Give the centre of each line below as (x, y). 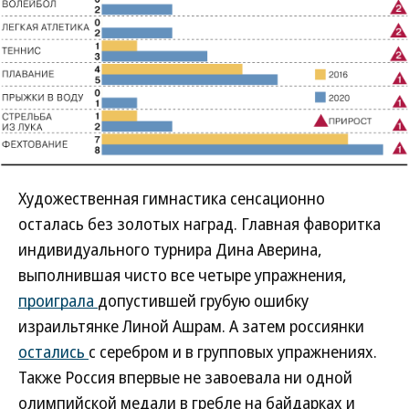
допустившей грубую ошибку (203, 300)
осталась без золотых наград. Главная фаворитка (199, 223)
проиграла (58, 300)
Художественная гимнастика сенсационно (172, 198)
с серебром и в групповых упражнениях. (233, 351)
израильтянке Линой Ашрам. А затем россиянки (191, 325)
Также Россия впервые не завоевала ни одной (185, 377)
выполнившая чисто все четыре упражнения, (183, 274)
